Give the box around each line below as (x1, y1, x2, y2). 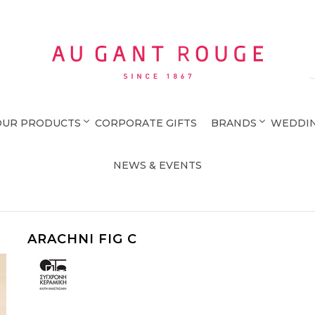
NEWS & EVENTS (113, 159, 202, 172)
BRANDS (210, 117, 257, 129)
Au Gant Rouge (27, 78, 225, 109)
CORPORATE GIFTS (94, 117, 197, 129)
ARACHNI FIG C (27, 231, 137, 247)
